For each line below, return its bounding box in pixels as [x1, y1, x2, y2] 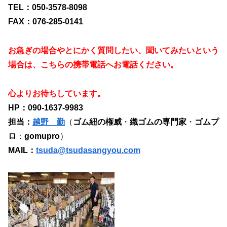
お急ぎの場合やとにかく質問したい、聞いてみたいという [8, 46, 219, 55]
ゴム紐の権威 [73, 117, 122, 126]
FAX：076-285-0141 [8, 17, 83, 26]
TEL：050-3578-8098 [8, 3, 87, 12]
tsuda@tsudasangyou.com [36, 145, 140, 155]
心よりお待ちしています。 [8, 89, 105, 98]
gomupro [24, 131, 60, 140]
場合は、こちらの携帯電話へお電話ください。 [8, 60, 178, 69]
